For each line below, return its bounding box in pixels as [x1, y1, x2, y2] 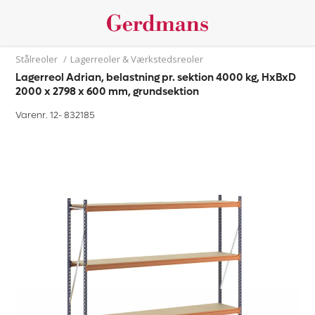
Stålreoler [15, 53, 58, 65]
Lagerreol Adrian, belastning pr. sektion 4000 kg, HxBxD [15, 70, 297, 84]
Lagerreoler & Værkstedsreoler [70, 53, 204, 65]
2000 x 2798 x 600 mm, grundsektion [15, 84, 200, 98]
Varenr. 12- [15, 109, 65, 121]
